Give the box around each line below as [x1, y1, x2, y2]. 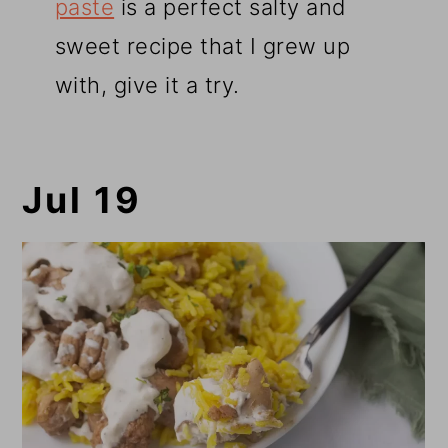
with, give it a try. [54, 72, 240, 99]
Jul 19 [22, 178, 143, 223]
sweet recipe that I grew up [54, 33, 351, 60]
